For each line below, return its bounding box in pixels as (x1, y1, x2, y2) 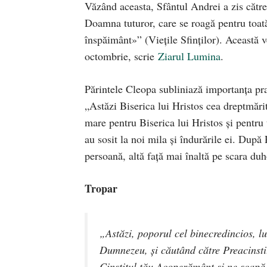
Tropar (85, 180, 117, 196)
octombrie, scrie (85, 48, 158, 63)
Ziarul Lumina (158, 48, 221, 63)
